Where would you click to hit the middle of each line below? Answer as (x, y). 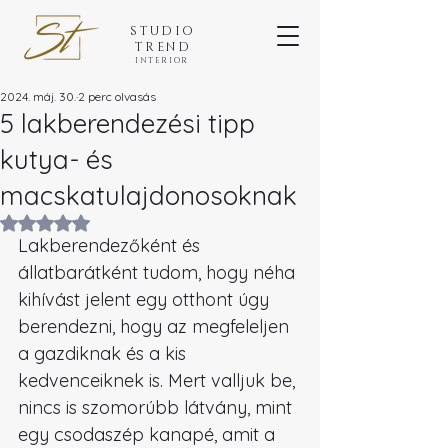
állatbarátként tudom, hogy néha (159, 272)
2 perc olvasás (117, 96)
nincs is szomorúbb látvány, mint (157, 407)
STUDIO (163, 31)
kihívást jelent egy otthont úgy (146, 299)
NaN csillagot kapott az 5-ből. (142, 221)
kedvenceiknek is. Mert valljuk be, (159, 380)
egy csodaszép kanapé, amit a (149, 434)
